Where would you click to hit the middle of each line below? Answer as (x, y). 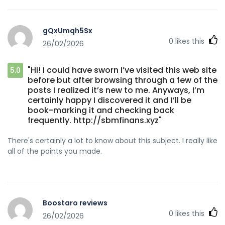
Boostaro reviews (75, 203)
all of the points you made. (55, 151)
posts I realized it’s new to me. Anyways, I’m (116, 90)
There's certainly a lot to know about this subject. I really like (113, 140)
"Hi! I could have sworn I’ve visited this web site (122, 70)
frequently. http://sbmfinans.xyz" (95, 120)
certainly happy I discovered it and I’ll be (109, 100)
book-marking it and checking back (101, 110)
